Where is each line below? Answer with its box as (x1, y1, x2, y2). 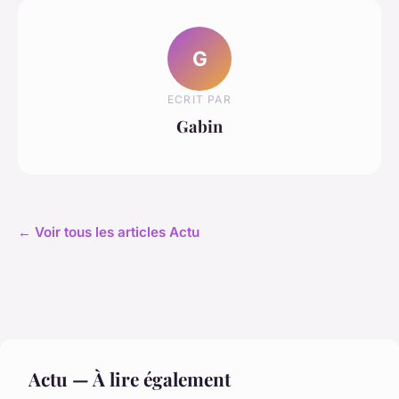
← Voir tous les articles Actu (18, 223, 199, 240)
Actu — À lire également (28, 365, 231, 391)
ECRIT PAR (167, 93, 232, 107)
